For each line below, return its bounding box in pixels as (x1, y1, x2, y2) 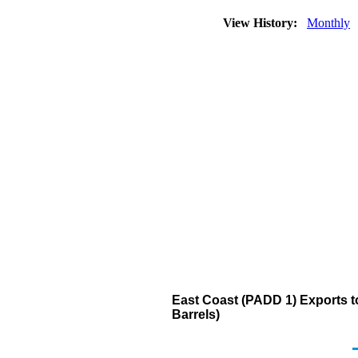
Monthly (307, 16, 350, 30)
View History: (220, 16, 304, 30)
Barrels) (172, 308, 220, 321)
